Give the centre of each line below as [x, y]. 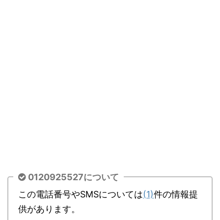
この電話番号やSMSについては [81, 194]
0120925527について [73, 177]
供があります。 [49, 209]
